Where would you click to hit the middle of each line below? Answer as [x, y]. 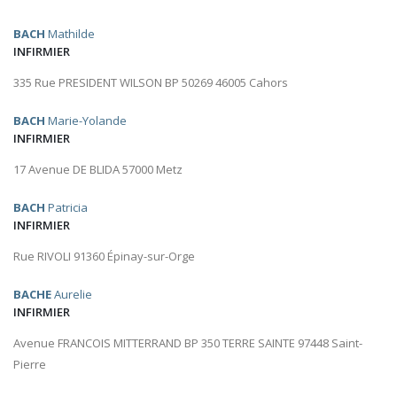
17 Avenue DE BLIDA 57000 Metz [98, 170]
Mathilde [70, 34]
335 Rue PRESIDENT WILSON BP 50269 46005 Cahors [151, 83]
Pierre [30, 365]
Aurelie [72, 295]
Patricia [66, 208]
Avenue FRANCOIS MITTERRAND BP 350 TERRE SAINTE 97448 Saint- [188, 343]
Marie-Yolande [86, 121]
